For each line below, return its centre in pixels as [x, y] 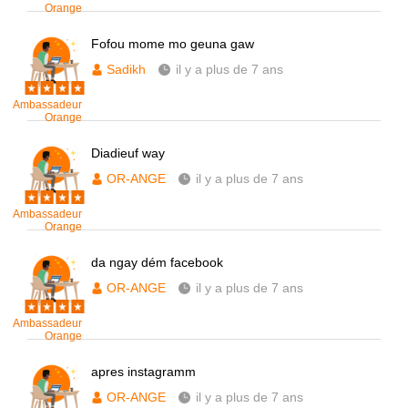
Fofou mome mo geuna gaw [173, 44]
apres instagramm [143, 372]
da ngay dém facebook [157, 262]
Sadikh [126, 69]
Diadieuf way [128, 153]
